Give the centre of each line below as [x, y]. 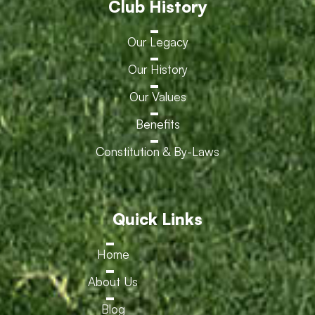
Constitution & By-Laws [157, 151]
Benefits [157, 124]
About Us [113, 281]
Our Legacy [157, 41]
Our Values [157, 96]
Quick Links [157, 219]
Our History [157, 69]
